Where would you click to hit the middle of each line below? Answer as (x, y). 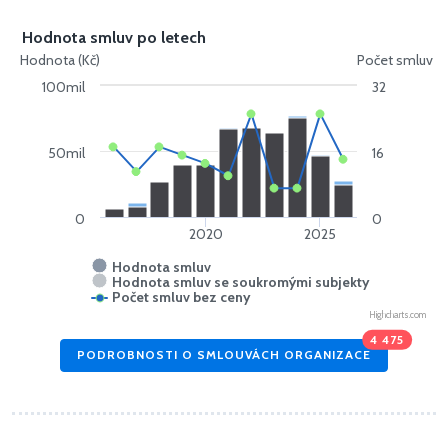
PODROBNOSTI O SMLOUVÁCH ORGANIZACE (224, 355)
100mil (64, 86)
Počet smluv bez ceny (181, 296)
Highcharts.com (397, 314)
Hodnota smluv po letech (114, 37)
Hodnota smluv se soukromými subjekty (241, 281)
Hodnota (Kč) (60, 59)
